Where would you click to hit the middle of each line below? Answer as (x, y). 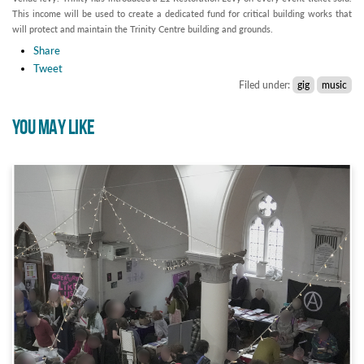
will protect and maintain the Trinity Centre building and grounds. (143, 29)
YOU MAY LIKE (54, 128)
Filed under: (266, 85)
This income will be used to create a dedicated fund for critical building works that (182, 14)
